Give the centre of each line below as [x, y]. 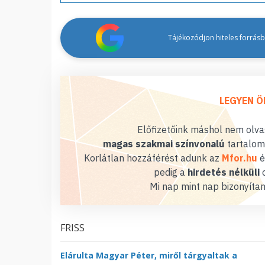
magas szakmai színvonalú [164, 143]
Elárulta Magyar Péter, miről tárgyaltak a [149, 255]
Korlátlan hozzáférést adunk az [153, 158]
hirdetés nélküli [223, 172]
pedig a [170, 172]
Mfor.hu [240, 158]
